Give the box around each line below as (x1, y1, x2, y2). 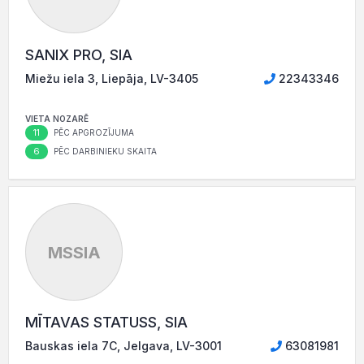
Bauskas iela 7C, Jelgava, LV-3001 (25, 339, 222, 353)
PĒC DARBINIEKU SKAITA (51, 146, 157, 157)
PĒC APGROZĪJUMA (51, 128, 134, 138)
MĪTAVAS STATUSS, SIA (25, 314, 188, 331)
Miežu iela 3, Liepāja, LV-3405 (25, 71, 198, 86)
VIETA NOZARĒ (25, 114, 89, 124)
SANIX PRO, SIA (25, 46, 132, 64)
